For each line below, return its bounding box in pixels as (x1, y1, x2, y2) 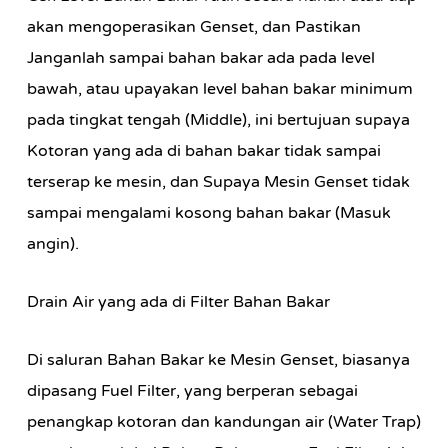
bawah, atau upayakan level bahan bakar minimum (26, 79, 413, 99)
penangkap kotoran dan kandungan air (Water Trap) (26, 412, 421, 432)
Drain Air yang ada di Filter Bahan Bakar (26, 292, 330, 312)
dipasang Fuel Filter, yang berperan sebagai (26, 381, 358, 401)
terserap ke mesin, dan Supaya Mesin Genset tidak (26, 172, 410, 192)
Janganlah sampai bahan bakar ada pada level (26, 48, 375, 68)
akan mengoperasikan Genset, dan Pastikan (26, 17, 361, 37)
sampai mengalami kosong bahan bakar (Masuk (26, 203, 391, 223)
